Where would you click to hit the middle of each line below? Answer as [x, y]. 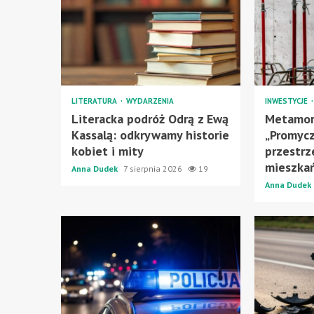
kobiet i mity [108, 151]
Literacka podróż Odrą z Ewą [150, 118]
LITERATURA [95, 101]
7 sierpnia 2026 [154, 168]
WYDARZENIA [150, 101]
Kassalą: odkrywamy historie [150, 135]
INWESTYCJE [288, 101]
